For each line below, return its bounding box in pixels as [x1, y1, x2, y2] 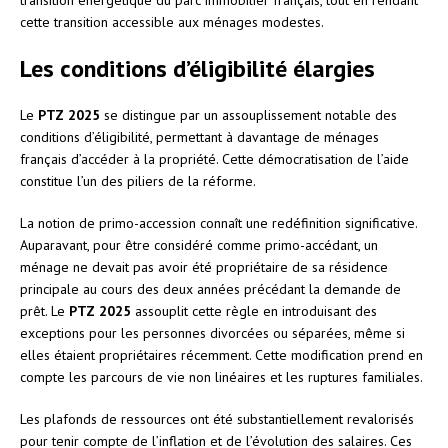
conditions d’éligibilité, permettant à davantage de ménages [20, 127, 379, 146]
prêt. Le [20, 301, 69, 320]
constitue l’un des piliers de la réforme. [20, 171, 256, 190]
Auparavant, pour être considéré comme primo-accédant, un [20, 235, 378, 254]
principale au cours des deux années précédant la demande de [20, 279, 401, 298]
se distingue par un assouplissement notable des [100, 105, 397, 124]
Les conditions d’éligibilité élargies [20, 52, 375, 84]
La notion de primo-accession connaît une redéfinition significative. [20, 213, 417, 232]
